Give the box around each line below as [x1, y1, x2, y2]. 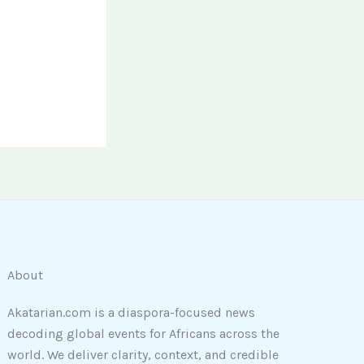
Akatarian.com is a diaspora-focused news [7, 305, 256, 320]
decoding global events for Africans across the [7, 326, 280, 341]
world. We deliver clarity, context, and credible [7, 347, 279, 362]
